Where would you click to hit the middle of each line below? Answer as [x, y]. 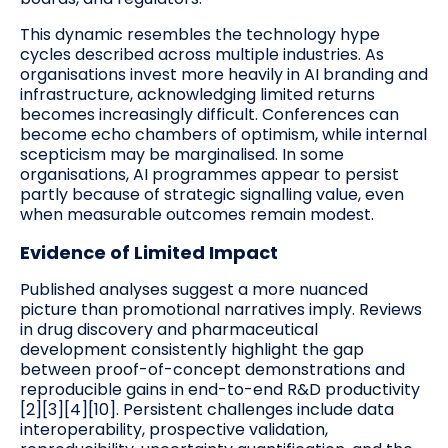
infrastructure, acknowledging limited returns [197, 95]
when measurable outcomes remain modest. [197, 215]
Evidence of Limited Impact [149, 253]
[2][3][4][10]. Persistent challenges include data [207, 410]
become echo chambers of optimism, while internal [223, 135]
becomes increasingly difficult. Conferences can [209, 115]
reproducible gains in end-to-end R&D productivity [220, 390]
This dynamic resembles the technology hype [200, 35]
